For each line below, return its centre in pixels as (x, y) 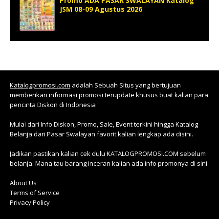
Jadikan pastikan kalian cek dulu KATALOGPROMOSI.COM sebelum (108, 153)
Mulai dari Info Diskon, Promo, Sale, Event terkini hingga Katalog (104, 124)
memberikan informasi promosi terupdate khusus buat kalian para (109, 95)
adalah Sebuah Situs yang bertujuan (126, 85)
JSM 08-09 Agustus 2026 (101, 9)
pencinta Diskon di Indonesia (53, 104)
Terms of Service (35, 192)
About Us (23, 183)
